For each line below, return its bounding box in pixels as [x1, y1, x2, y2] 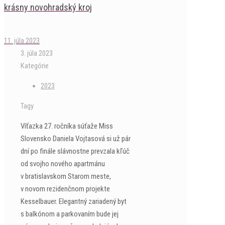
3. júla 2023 [21, 49, 53, 58]
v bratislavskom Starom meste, [21, 172, 111, 181]
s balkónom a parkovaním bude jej [21, 209, 119, 218]
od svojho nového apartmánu [21, 159, 105, 168]
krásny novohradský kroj [4, 2, 92, 13]
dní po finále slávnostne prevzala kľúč [21, 147, 130, 156]
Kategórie [21, 61, 49, 70]
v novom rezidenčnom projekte [21, 184, 110, 193]
